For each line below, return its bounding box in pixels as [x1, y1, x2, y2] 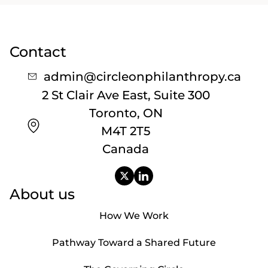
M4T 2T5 [101, 123, 150, 138]
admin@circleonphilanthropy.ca [44, 69, 241, 84]
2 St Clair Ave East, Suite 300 [41, 87, 210, 102]
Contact [10, 42, 66, 60]
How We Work [99, 209, 169, 221]
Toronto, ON [89, 105, 163, 120]
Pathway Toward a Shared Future [52, 236, 216, 248]
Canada [102, 141, 149, 156]
